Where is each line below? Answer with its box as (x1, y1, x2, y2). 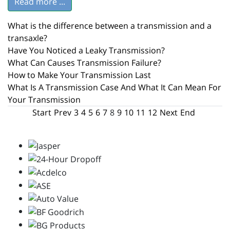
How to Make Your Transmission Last (8, 69, 151, 81)
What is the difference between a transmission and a (8, 20, 212, 31)
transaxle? (8, 32, 47, 44)
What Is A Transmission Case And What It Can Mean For (8, 81, 221, 93)
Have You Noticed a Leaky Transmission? (8, 44, 165, 56)
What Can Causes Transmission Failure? (8, 56, 161, 68)
